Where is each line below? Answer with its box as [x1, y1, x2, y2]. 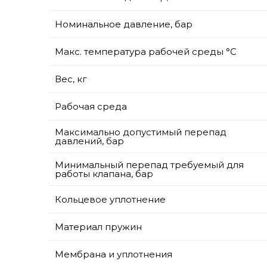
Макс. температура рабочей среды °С [55, 46, 237, 58]
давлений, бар [55, 135, 124, 147]
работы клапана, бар [55, 168, 153, 180]
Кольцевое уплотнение [55, 194, 166, 206]
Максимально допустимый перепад [55, 126, 226, 138]
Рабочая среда [55, 101, 127, 113]
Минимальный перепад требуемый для [55, 159, 244, 171]
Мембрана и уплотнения [55, 249, 172, 260]
